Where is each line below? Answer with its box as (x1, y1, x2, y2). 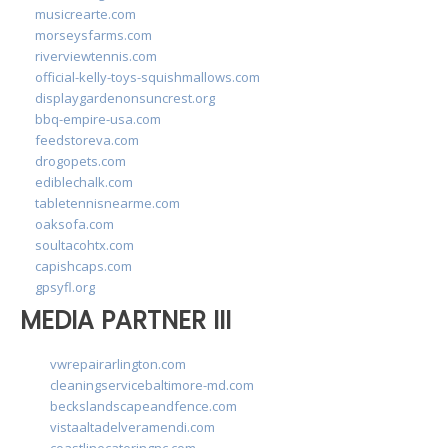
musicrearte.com (35, 4, 136, 23)
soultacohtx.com (35, 235, 134, 254)
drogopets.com (35, 151, 126, 170)
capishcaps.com (35, 256, 132, 275)
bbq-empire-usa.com (35, 109, 161, 128)
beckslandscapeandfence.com (50, 397, 237, 416)
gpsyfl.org (35, 277, 95, 296)
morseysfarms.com (35, 25, 152, 44)
